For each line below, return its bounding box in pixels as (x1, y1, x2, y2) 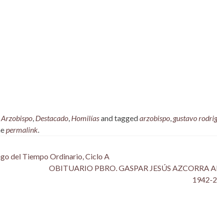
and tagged (99, 113, 139, 123)
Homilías (71, 113, 99, 123)
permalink (6, 124, 38, 134)
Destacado (35, 113, 68, 123)
